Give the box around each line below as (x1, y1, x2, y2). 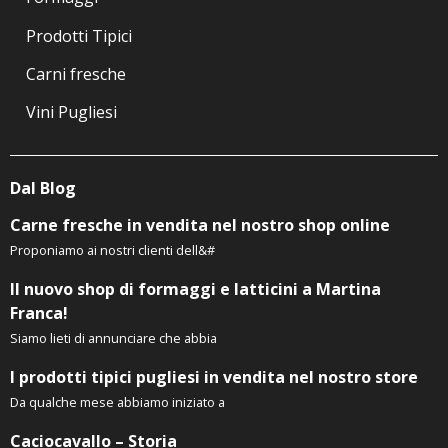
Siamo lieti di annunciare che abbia (10, 329, 217, 348)
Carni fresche (26, 62, 126, 85)
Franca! (10, 302, 68, 325)
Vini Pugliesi (26, 101, 117, 124)
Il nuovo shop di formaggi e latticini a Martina (10, 278, 381, 301)
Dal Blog (10, 177, 76, 200)
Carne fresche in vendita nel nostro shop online (10, 214, 390, 237)
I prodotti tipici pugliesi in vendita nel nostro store (10, 366, 418, 389)
